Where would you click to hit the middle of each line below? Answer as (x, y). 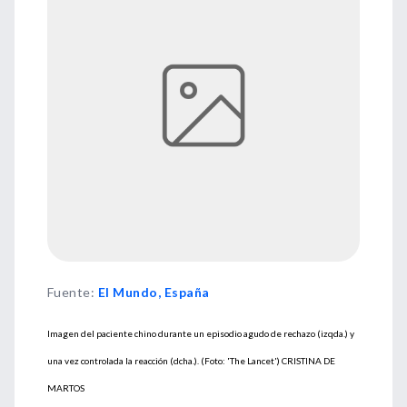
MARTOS (66, 388)
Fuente (69, 292)
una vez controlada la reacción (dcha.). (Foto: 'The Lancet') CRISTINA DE (191, 361)
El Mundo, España (154, 292)
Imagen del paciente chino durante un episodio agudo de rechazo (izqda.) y (201, 333)
